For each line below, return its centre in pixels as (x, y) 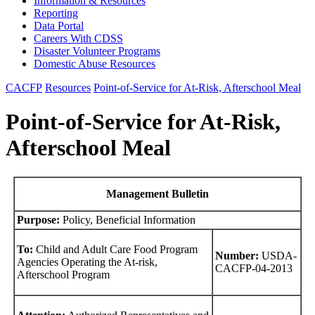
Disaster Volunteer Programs (97, 51)
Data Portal (59, 26)
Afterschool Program (63, 274)
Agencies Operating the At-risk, (87, 262)
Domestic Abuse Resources (95, 64)
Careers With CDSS (78, 38)
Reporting (56, 13)
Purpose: (38, 219)
